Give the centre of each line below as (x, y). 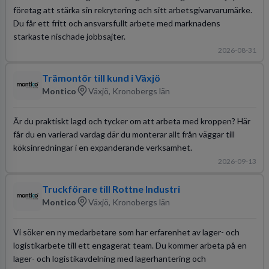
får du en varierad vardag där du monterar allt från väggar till (124, 134)
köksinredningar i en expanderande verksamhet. (102, 147)
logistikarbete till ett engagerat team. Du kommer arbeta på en (130, 245)
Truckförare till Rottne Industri (111, 189)
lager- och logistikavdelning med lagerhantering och (109, 258)
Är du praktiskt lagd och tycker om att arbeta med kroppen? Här (131, 121)
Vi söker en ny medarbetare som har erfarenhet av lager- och (126, 232)
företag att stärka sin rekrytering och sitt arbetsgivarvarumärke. (132, 10)
